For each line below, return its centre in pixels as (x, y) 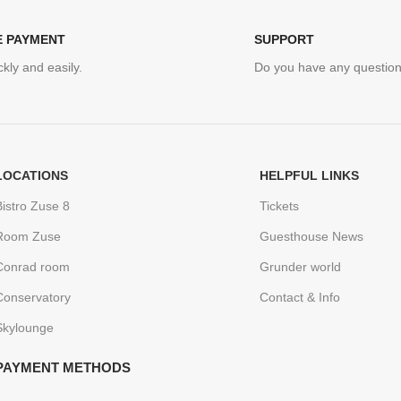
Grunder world (300, 267)
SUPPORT (284, 40)
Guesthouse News (311, 237)
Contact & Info (299, 298)
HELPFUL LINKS (309, 176)
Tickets (279, 206)
